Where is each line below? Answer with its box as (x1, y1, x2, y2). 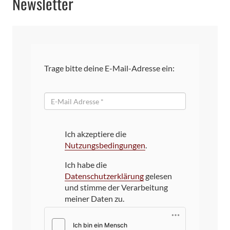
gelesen (144, 171, 172, 181)
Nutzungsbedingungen (65, 140, 145, 150)
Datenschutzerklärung (65, 171, 144, 181)
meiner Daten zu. (65, 194, 124, 204)
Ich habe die (65, 160, 107, 170)
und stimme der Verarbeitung (65, 182, 168, 193)
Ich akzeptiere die (65, 129, 126, 139)
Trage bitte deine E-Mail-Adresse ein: (44, 63, 175, 73)
